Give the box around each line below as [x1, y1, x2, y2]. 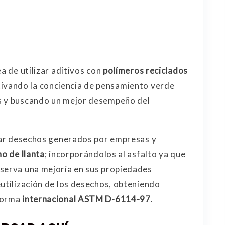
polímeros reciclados [102, 65, 188, 76]
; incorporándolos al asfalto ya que [44, 149, 186, 160]
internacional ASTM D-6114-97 [22, 194, 151, 205]
